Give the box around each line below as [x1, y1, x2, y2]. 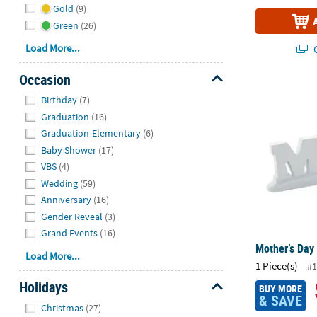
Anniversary [41, 193, 92, 207]
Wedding [41, 176, 79, 190]
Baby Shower [41, 143, 97, 156]
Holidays [18, 277, 68, 297]
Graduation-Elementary [41, 127, 142, 140]
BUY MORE [258, 282, 302, 296]
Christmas [41, 301, 84, 315]
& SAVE [258, 291, 302, 311]
